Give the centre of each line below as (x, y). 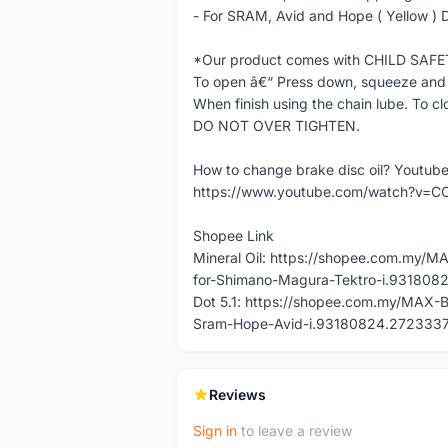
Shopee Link (233, 235)
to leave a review (294, 430)
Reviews (237, 394)
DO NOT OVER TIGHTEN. (276, 125)
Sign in (215, 430)
